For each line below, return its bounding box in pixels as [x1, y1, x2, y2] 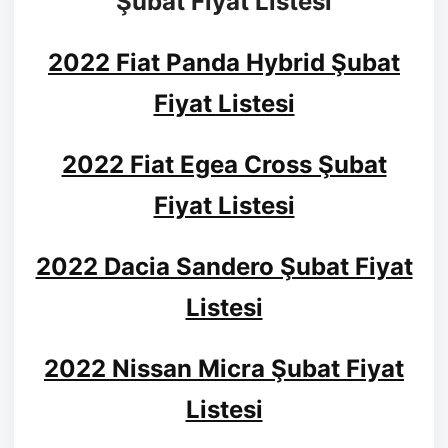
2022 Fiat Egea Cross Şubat [61, 150, 387, 180]
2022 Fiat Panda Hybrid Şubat [48, 48, 400, 78]
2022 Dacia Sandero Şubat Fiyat [35, 252, 413, 282]
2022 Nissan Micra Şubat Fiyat [44, 354, 404, 384]
